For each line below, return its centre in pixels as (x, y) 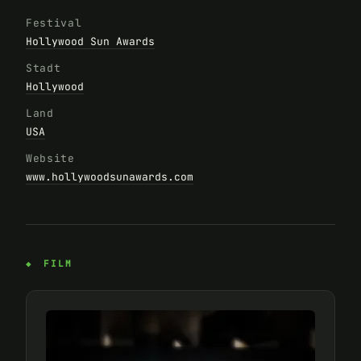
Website (50, 159)
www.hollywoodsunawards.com (110, 177)
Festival (54, 23)
